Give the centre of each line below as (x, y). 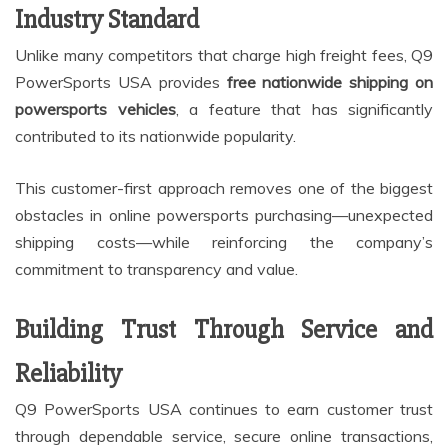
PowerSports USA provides (121, 82)
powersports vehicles (95, 109)
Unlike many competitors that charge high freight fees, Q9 (224, 55)
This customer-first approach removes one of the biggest (224, 188)
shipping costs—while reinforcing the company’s (224, 242)
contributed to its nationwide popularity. (155, 136)
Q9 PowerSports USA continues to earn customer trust (224, 409)
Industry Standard (107, 20)
